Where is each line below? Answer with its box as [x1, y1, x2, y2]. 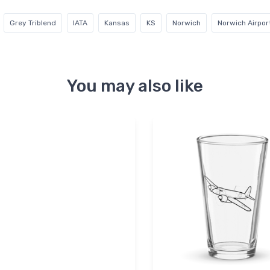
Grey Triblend [10, 19, 56, 28]
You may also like [67, 76, 203, 96]
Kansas [104, 19, 130, 28]
